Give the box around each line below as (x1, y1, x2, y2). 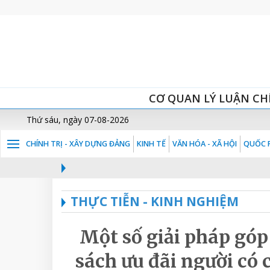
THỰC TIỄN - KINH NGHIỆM (71, 193, 239, 210)
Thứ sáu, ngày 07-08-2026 (27, 114, 129, 125)
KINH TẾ (137, 139, 166, 149)
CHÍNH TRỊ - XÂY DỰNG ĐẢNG (26, 139, 130, 149)
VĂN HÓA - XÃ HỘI (172, 139, 237, 149)
